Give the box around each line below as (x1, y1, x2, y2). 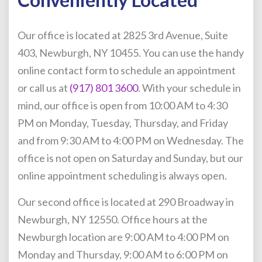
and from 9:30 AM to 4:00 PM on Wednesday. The (18, 134, 244, 147)
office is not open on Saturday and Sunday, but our (18, 151, 243, 164)
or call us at (18, 81, 70, 94)
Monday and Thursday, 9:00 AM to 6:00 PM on (18, 248, 228, 261)
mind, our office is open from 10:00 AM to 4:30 (18, 99, 227, 112)
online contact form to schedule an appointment (18, 64, 236, 77)
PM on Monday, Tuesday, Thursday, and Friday (18, 116, 228, 129)
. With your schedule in (138, 81, 241, 94)
